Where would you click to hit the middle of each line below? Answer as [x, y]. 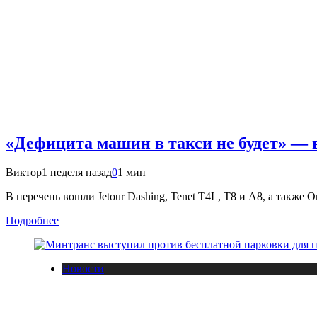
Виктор [24, 173]
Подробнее [32, 221]
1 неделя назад [77, 173]
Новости [83, 269]
